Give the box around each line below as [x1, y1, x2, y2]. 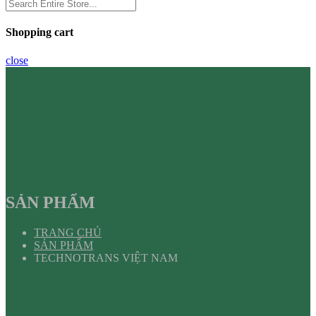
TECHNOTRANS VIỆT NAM [34, 252, 178, 265]
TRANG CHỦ [34, 226, 102, 239]
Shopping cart [6, 26, 73, 39]
